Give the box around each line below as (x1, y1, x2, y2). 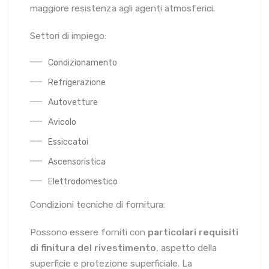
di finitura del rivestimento (30, 242, 156, 253)
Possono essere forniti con (30, 226, 148, 238)
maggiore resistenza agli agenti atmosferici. (30, 2, 215, 14)
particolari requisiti (148, 226, 238, 238)
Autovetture (48, 97, 98, 107)
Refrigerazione (48, 77, 106, 88)
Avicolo (48, 116, 76, 127)
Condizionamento (48, 57, 117, 68)
